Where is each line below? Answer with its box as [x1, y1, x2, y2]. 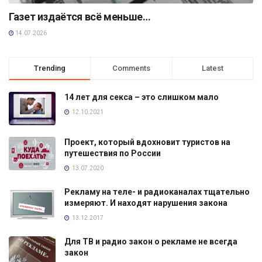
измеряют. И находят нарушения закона [64, 198, 227, 208]
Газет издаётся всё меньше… [9, 10, 151, 23]
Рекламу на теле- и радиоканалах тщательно [64, 187, 250, 197]
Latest [201, 63, 223, 73]
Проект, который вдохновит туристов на [64, 137, 230, 147]
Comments [112, 63, 150, 73]
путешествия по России [64, 149, 161, 158]
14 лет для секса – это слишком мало [64, 92, 219, 102]
